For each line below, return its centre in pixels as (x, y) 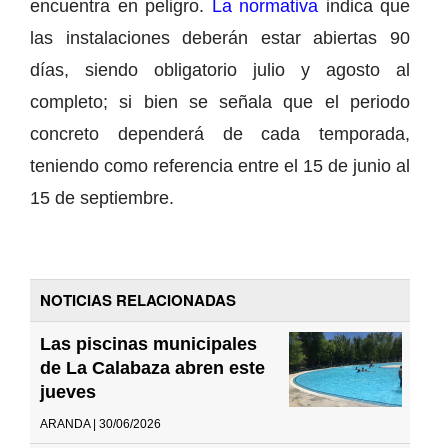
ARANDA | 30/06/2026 (100, 423)
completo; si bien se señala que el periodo (220, 101)
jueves (68, 391)
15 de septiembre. (102, 197)
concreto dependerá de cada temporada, (220, 133)
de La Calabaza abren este (152, 367)
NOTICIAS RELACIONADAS (138, 299)
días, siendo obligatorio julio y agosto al (220, 69)
